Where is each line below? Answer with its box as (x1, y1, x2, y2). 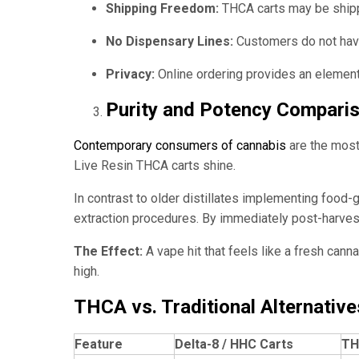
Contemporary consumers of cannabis (74, 138, 286, 154)
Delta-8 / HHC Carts (175, 337, 293, 353)
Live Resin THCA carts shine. (74, 158, 236, 174)
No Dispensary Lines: (106, 33, 233, 49)
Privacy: (106, 66, 155, 82)
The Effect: (74, 244, 143, 260)
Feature (75, 337, 123, 353)
